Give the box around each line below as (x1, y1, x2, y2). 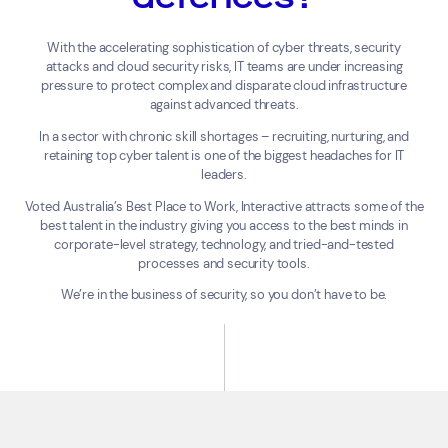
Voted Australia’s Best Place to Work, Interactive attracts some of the (24, 197, 424, 215)
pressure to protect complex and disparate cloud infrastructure (40, 76, 408, 94)
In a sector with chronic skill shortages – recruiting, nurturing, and (39, 127, 409, 145)
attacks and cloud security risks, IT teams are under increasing (45, 57, 403, 75)
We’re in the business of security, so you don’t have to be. (60, 286, 388, 304)
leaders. (201, 165, 247, 183)
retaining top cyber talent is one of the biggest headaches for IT (43, 146, 405, 164)
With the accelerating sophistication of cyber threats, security (47, 38, 401, 56)
